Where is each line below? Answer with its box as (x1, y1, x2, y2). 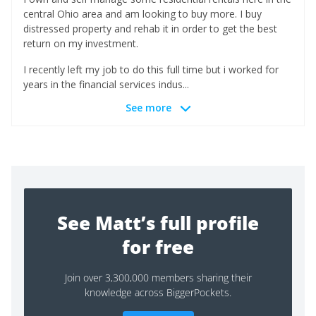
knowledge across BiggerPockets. (85, 286, 231, 300)
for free (122, 234, 194, 260)
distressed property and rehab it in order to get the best (23, 22, 277, 35)
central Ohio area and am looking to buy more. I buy (23, 7, 262, 20)
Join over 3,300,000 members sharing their (64, 271, 252, 285)
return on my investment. (23, 37, 138, 50)
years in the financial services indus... (23, 78, 189, 91)
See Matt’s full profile (57, 210, 259, 236)
